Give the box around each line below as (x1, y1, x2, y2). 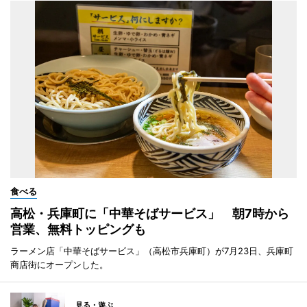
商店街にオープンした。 (10, 258, 108, 270)
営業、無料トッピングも (10, 221, 146, 236)
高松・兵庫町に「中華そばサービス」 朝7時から (10, 206, 289, 221)
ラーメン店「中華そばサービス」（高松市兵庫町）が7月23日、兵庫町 (10, 245, 293, 256)
